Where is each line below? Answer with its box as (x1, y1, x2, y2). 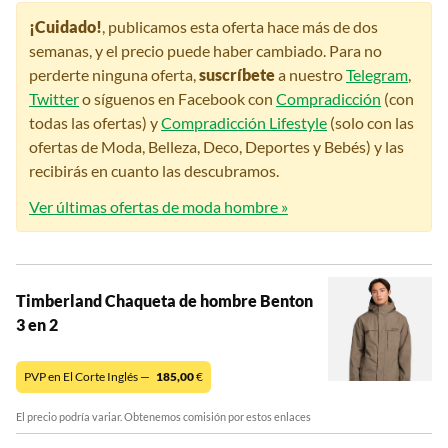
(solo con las (327, 113, 414, 133)
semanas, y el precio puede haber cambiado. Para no (29, 41, 382, 61)
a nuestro (275, 65, 346, 85)
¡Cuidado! (29, 17, 102, 37)
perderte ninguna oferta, (29, 65, 199, 85)
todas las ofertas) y (29, 113, 161, 133)
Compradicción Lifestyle (161, 113, 327, 133)
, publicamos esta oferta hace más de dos (102, 17, 378, 37)
